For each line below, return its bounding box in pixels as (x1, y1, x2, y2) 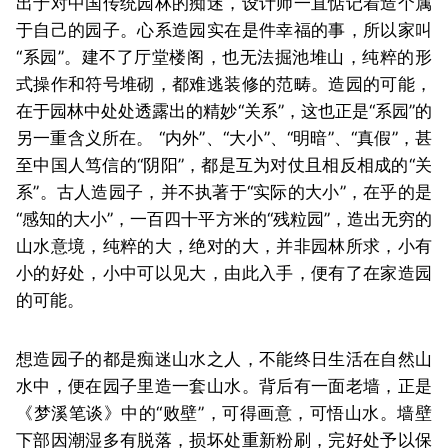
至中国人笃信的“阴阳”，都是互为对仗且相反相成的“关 (16, 154, 432, 175)
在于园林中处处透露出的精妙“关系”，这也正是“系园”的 (16, 100, 432, 121)
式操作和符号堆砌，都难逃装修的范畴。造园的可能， (16, 73, 432, 94)
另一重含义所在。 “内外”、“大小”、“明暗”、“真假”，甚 (16, 127, 432, 148)
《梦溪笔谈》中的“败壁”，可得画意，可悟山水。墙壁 (16, 402, 432, 423)
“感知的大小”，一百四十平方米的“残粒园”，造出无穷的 (16, 208, 432, 229)
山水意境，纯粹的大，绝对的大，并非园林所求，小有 (16, 235, 432, 256)
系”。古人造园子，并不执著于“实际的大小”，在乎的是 (16, 181, 432, 202)
